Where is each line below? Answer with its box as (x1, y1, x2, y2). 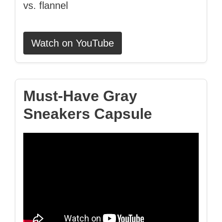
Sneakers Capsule (23, 106, 152, 122)
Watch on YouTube (31, 38, 114, 49)
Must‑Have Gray (23, 88, 137, 105)
